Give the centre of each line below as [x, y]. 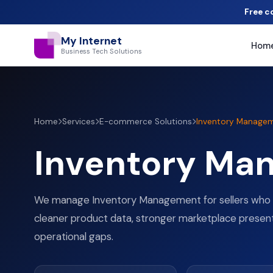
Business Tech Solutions [101, 51]
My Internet [91, 41]
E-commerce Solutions [146, 122]
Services [79, 122]
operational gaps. [74, 236]
